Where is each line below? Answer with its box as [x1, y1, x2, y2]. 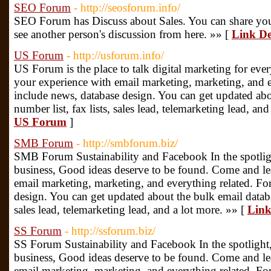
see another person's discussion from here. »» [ [14, 28, 232, 41]
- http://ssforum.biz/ [65, 224, 155, 237]
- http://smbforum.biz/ [76, 137, 178, 149]
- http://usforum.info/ [67, 49, 164, 62]
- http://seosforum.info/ [74, 1, 180, 14]
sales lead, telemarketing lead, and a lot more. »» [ [14, 203, 247, 216]
